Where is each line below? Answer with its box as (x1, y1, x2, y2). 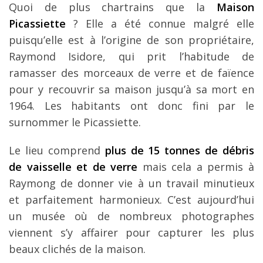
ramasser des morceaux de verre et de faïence (9, 66, 254, 80)
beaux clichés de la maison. (9, 242, 146, 257)
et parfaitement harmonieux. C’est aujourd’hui (9, 193, 254, 207)
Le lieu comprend (9, 143, 105, 158)
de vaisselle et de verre (9, 160, 138, 174)
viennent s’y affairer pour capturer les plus (9, 225, 254, 240)
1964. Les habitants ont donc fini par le (9, 99, 254, 113)
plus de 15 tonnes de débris (104, 143, 254, 158)
